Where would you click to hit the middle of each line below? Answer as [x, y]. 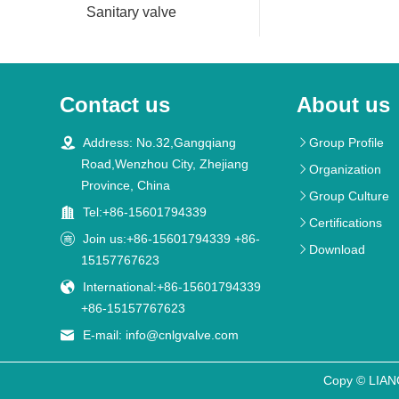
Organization [346, 170]
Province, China [126, 186]
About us [344, 105]
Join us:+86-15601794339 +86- [172, 239]
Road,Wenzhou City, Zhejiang [165, 164]
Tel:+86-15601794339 [145, 212]
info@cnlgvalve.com [183, 335]
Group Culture [350, 196]
